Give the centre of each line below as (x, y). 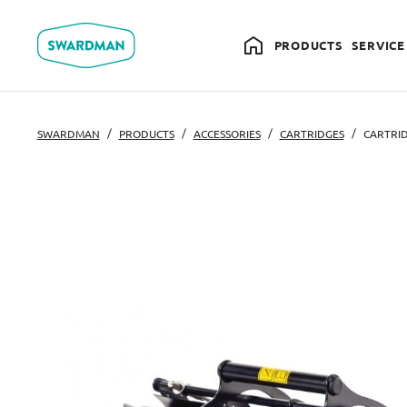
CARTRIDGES (312, 134)
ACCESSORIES (227, 134)
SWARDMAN (68, 134)
